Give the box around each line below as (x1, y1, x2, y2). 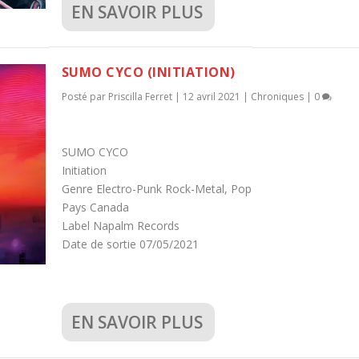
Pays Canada (61, 199, 129, 215)
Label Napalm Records (61, 217, 179, 233)
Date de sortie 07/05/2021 (61, 236, 199, 252)
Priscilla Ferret (107, 89, 172, 103)
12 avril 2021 (182, 89, 240, 103)
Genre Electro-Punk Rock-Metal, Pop (61, 180, 252, 196)
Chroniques (250, 89, 304, 103)
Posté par (61, 89, 108, 103)
